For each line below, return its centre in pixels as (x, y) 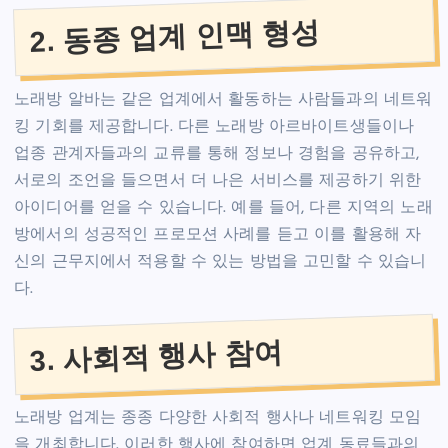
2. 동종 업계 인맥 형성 (175, 37)
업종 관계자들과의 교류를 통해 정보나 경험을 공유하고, (217, 154)
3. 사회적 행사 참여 (156, 356)
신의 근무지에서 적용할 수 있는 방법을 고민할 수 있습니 (220, 262)
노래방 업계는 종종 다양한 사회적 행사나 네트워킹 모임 (218, 418)
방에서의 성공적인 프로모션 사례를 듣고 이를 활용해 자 (218, 235)
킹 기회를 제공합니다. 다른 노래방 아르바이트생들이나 (214, 127)
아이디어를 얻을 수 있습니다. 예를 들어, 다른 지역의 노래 (223, 208)
